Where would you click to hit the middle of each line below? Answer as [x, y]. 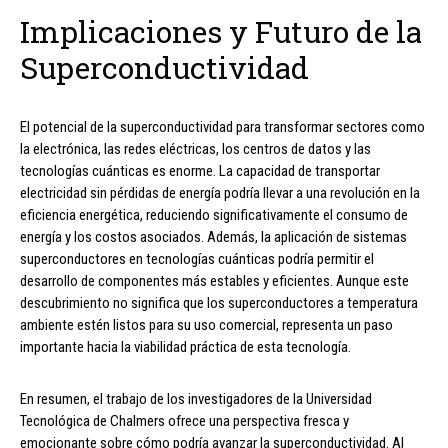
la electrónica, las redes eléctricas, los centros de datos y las [195, 149]
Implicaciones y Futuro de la [221, 32]
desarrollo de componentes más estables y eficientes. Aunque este [214, 281]
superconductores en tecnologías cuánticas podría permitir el [197, 259]
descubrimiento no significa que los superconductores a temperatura [219, 303]
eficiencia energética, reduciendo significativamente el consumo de [214, 215]
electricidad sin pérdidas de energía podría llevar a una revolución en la [220, 193]
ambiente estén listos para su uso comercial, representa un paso [206, 325]
